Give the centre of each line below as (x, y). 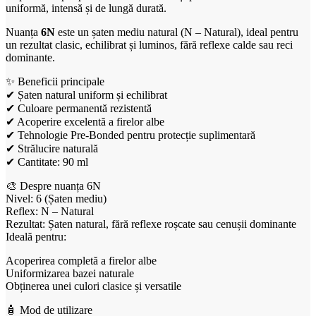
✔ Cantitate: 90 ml (47, 162)
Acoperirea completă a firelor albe (81, 260)
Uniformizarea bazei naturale (70, 273)
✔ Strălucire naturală (52, 148)
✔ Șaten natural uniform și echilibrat (86, 95)
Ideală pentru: (36, 236)
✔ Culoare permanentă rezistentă (79, 108)
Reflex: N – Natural (50, 211)
